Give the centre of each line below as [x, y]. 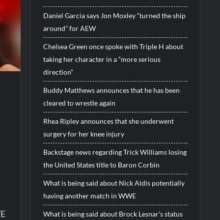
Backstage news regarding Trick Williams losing [115, 152]
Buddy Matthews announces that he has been [111, 90]
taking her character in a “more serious [102, 59]
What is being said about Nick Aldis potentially [114, 183]
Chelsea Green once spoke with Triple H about [113, 46]
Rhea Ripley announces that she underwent [108, 121]
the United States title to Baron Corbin [101, 165]
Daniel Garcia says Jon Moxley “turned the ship [114, 15]
